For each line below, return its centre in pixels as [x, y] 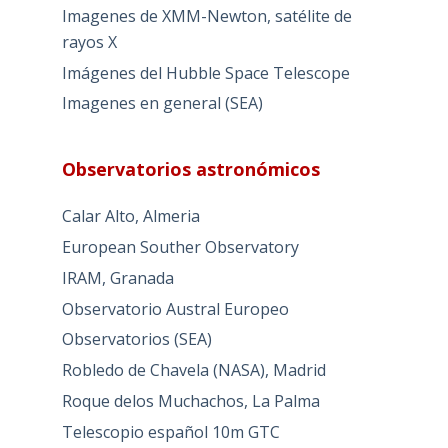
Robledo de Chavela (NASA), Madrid [193, 370]
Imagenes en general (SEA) [162, 103]
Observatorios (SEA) [136, 339]
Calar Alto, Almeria [130, 216]
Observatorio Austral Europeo [175, 308]
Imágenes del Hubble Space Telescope [205, 72]
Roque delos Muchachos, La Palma [190, 401]
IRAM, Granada [117, 277]
